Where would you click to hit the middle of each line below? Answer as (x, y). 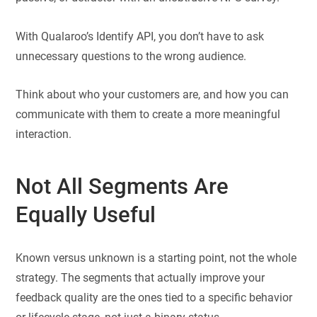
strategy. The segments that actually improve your (140, 277)
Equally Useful (86, 215)
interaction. (44, 134)
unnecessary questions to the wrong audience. (131, 56)
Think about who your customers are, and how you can (152, 95)
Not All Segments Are (122, 187)
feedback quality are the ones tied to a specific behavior (154, 297)
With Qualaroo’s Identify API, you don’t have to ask (140, 36)
